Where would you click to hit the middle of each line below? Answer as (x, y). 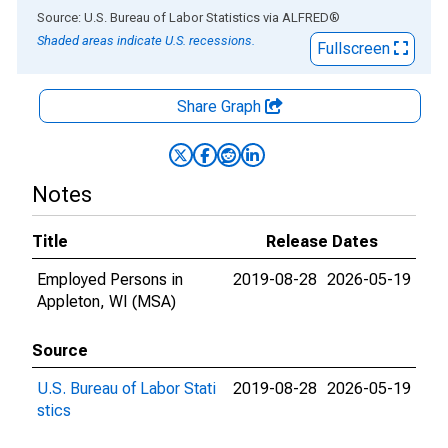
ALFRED (305, 17)
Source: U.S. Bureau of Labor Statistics (148, 17)
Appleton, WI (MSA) (106, 301)
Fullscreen (355, 48)
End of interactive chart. (99, 16)
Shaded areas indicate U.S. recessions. (146, 40)
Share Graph (221, 106)
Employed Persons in (110, 279)
